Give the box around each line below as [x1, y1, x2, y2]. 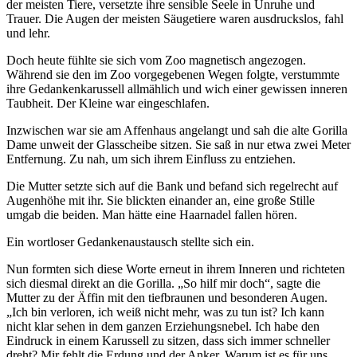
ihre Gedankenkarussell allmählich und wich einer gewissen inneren [6, 81, 347, 96]
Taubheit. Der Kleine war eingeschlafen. [6, 96, 210, 110]
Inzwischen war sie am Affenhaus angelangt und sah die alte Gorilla [6, 123, 347, 137]
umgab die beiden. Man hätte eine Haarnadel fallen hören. [6, 207, 297, 222]
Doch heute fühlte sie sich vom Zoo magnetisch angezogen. [6, 53, 306, 67]
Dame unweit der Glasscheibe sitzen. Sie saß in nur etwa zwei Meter [6, 137, 351, 151]
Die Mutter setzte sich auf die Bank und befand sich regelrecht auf [6, 178, 338, 193]
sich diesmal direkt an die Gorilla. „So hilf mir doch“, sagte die [6, 276, 320, 290]
